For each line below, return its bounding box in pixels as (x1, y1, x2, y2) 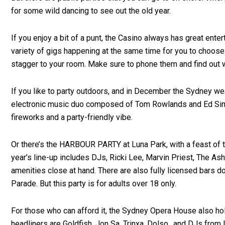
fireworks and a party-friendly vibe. (11, 113, 133, 123)
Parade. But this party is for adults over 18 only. (11, 179, 176, 189)
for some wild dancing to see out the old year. (11, 6, 171, 16)
